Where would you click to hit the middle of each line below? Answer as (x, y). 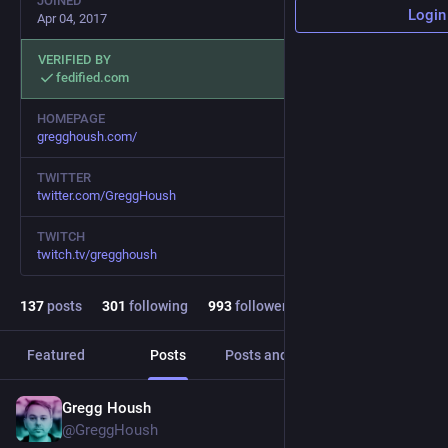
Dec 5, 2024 (393, 410)
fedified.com (92, 77)
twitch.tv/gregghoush (97, 254)
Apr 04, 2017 (72, 18)
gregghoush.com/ (87, 136)
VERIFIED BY (74, 59)
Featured (56, 355)
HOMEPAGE (71, 118)
